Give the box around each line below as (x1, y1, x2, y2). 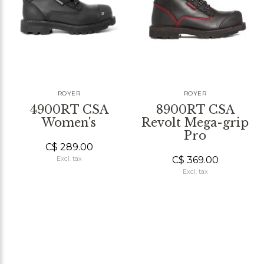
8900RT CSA (156, 102, 235, 117)
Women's (42, 115, 96, 130)
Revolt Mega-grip (141, 115, 249, 130)
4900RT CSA (29, 102, 108, 117)
